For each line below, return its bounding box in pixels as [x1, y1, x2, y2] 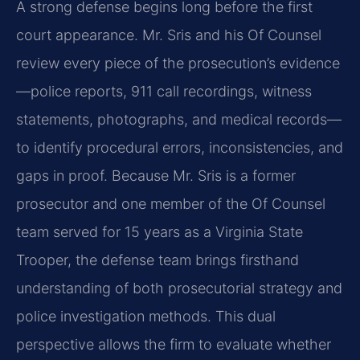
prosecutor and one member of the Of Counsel [16, 194, 325, 212]
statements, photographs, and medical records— [16, 110, 342, 128]
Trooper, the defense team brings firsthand [16, 251, 299, 268]
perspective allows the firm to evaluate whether [16, 335, 331, 353]
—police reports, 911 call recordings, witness [16, 82, 312, 100]
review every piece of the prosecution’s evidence [16, 54, 340, 72]
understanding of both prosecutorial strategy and [16, 279, 342, 297]
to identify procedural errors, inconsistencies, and [16, 138, 343, 156]
